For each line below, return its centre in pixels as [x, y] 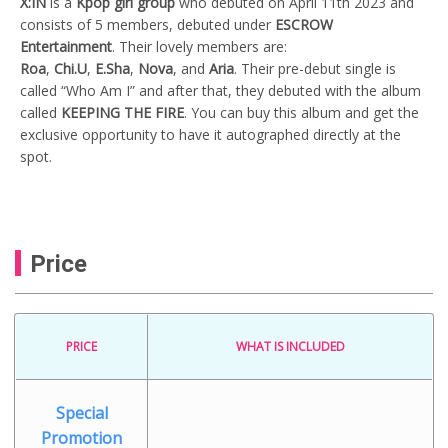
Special [81, 412]
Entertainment [66, 46]
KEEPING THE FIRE [122, 112]
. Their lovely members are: [199, 46]
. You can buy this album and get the [301, 112]
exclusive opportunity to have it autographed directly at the [210, 134]
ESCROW [304, 24]
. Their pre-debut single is [315, 68]
